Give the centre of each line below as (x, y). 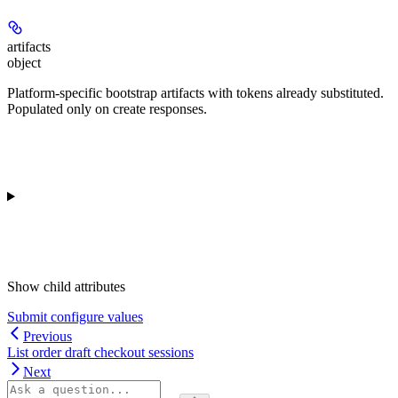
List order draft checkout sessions (100, 352)
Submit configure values (75, 316)
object (24, 62)
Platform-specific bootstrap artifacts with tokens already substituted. (195, 92)
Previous (48, 336)
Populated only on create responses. (107, 108)
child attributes (84, 286)
